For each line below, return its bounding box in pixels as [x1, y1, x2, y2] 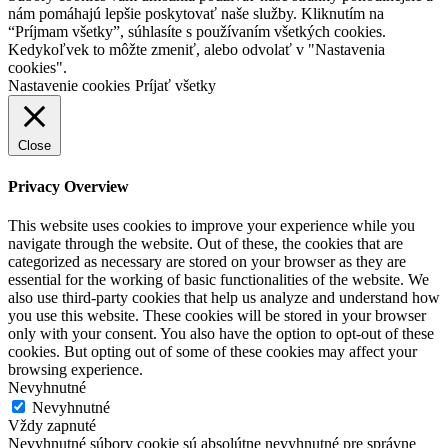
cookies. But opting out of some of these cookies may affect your [8, 342, 417, 360]
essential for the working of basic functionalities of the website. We [8, 270, 429, 288]
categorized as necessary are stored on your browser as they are [8, 252, 406, 270]
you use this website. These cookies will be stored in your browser [8, 306, 426, 324]
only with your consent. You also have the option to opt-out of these [8, 324, 434, 342]
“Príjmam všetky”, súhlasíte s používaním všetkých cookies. [8, 23, 386, 41]
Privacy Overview [8, 177, 129, 195]
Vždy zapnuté [8, 416, 96, 434]
